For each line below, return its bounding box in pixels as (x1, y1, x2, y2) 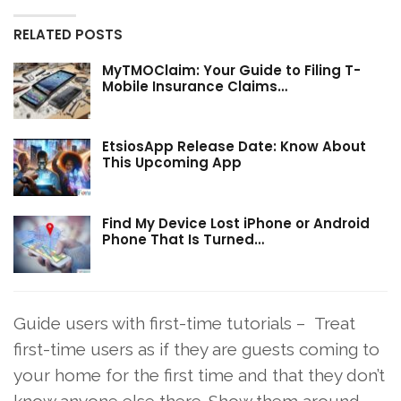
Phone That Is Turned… (102, 229, 264, 249)
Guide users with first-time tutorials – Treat (13, 312, 355, 333)
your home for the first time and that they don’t (13, 364, 385, 385)
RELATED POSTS (13, 24, 123, 44)
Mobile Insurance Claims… (102, 76, 287, 96)
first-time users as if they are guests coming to (13, 338, 380, 359)
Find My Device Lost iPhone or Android (102, 213, 370, 233)
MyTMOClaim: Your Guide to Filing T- (102, 60, 361, 80)
